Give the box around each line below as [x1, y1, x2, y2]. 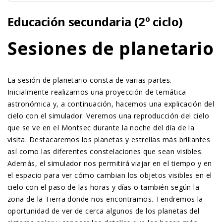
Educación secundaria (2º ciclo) [7, 13, 183, 30]
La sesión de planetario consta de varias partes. [7, 75, 172, 85]
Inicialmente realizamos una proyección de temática [7, 87, 186, 97]
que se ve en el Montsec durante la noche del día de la [7, 123, 195, 132]
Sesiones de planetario [7, 37, 214, 60]
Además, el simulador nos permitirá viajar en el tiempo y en [7, 159, 212, 168]
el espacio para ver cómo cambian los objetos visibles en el [7, 170, 212, 180]
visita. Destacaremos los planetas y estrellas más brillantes [7, 135, 211, 144]
